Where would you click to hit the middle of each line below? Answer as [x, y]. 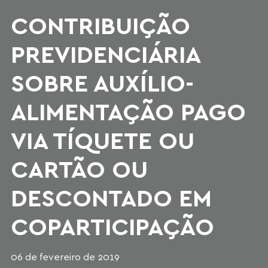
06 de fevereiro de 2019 [65, 256]
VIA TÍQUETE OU [103, 140]
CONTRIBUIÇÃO [100, 25]
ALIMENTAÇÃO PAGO [128, 111]
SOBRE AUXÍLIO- [102, 82]
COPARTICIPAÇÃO [112, 226]
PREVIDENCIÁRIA [105, 54]
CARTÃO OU [79, 168]
